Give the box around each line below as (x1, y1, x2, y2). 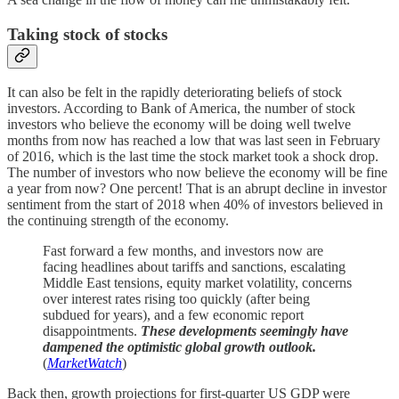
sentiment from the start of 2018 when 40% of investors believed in (7, 197, 383, 213)
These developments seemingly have (141, 323, 348, 339)
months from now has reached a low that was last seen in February (7, 133, 380, 149)
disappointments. (43, 323, 141, 339)
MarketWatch (47, 355, 122, 371)
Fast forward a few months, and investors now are (43, 243, 323, 259)
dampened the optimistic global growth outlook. (43, 339, 316, 355)
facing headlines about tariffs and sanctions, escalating (43, 259, 346, 275)
